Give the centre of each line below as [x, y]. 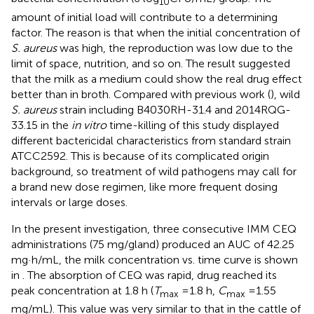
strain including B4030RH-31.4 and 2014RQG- [174, 109]
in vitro [89, 125]
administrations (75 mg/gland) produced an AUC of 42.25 [153, 244]
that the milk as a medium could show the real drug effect [157, 78]
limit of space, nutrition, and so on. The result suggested [151, 63]
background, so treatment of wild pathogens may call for [154, 171]
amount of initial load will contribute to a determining [144, 17]
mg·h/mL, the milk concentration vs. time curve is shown [155, 259]
